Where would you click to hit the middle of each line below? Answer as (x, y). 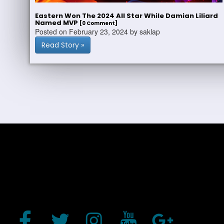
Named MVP (57, 23)
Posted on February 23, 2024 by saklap (97, 31)
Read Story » (63, 45)
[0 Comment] (98, 23)
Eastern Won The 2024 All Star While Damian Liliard (126, 16)
